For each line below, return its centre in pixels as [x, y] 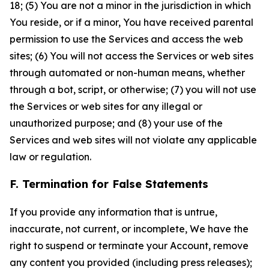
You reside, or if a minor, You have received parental [131, 22]
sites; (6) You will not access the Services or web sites [131, 56]
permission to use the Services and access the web [126, 39]
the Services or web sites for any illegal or [106, 106]
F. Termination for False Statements [109, 184]
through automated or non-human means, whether [127, 73]
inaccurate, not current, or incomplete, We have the [129, 229]
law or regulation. [50, 157]
